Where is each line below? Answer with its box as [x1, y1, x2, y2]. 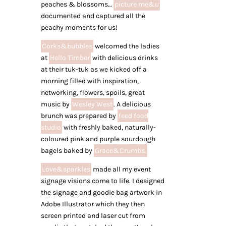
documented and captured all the [40, 12, 145, 20]
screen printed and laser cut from [40, 211, 145, 220]
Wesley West [72, 100, 112, 108]
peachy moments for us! [40, 23, 118, 32]
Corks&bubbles [41, 42, 92, 50]
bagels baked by [40, 146, 94, 155]
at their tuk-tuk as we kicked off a [40, 65, 147, 74]
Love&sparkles [41, 165, 90, 174]
